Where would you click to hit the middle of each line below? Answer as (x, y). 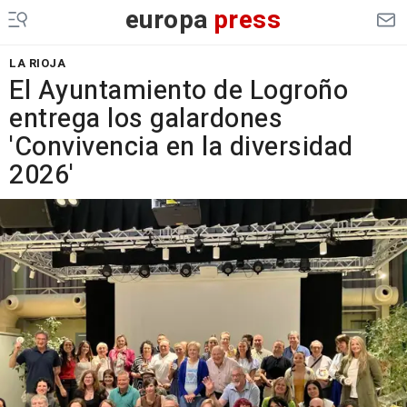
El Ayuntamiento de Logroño (179, 91)
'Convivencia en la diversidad (181, 147)
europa (167, 20)
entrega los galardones (146, 119)
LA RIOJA (37, 63)
